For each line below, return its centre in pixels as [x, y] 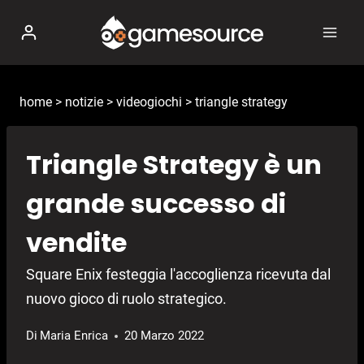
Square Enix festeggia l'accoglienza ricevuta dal [178, 275]
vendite [76, 243]
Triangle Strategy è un [174, 165]
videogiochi [149, 102]
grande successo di [156, 204]
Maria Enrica [74, 336]
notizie [84, 102]
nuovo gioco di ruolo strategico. [126, 299]
